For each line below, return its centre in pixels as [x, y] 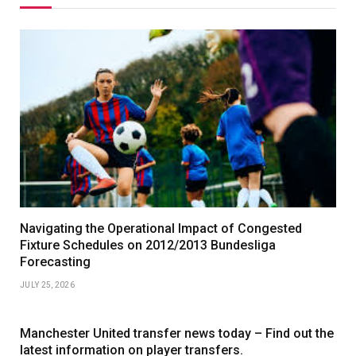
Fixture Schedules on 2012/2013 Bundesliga [148, 245]
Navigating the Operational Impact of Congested [161, 228]
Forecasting [55, 262]
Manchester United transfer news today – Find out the [177, 333]
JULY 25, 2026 [47, 285]
